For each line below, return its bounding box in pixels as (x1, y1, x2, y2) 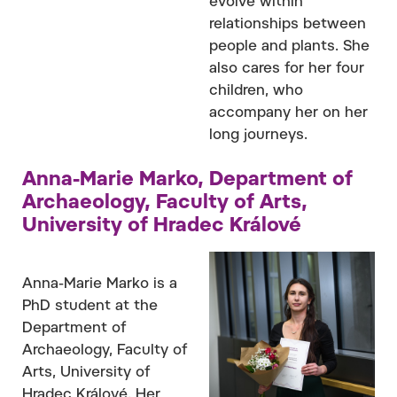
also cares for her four (209, 61, 364, 76)
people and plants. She (209, 39, 370, 54)
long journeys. (209, 128, 307, 143)
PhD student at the (22, 299, 158, 314)
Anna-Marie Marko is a (22, 276, 177, 292)
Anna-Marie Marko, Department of (22, 170, 353, 191)
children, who (209, 83, 303, 98)
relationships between (209, 17, 366, 32)
